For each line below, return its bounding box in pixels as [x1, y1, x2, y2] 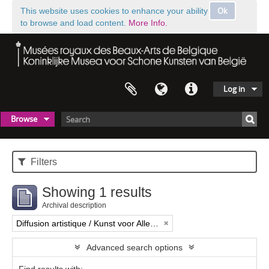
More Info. [128, 18, 168, 28]
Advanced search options [86, 243, 183, 253]
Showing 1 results [42, 184, 152, 201]
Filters [28, 157, 58, 168]
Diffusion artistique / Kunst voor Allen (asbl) [150, 219, 159, 229]
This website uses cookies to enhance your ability [20, 6, 208, 16]
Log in [223, 83, 245, 95]
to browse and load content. [20, 18, 128, 28]
